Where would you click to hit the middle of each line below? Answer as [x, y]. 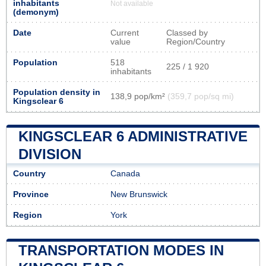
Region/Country [196, 42]
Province [31, 194]
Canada [125, 173]
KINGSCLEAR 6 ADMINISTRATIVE [133, 136]
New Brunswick [139, 194]
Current [125, 33]
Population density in [57, 92]
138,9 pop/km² [139, 96]
